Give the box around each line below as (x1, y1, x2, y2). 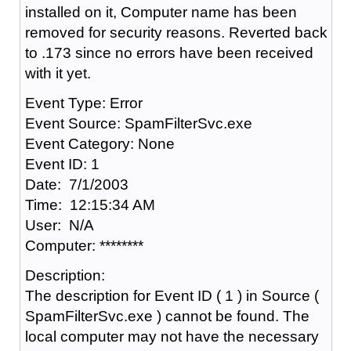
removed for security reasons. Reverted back (24, 24, 327, 41)
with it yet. (24, 64, 91, 81)
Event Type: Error (24, 94, 143, 111)
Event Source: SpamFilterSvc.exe (24, 114, 252, 132)
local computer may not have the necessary (24, 327, 319, 345)
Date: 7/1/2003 (24, 175, 128, 193)
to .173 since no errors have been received (24, 44, 313, 61)
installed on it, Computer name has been (24, 3, 297, 20)
